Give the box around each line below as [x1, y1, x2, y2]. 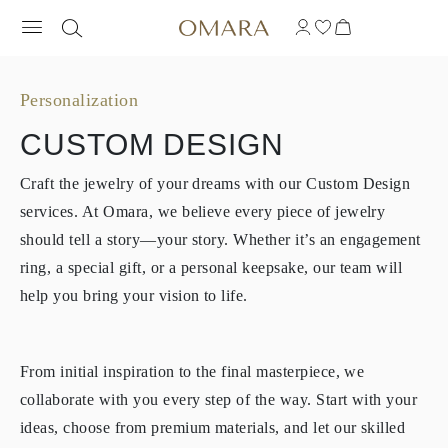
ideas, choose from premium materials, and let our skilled [20, 419, 406, 436]
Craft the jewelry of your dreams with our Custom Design [20, 175, 411, 192]
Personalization [20, 90, 139, 110]
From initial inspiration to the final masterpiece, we [20, 363, 365, 380]
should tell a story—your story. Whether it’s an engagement [20, 231, 421, 248]
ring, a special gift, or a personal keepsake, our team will [20, 259, 403, 276]
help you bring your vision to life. [20, 287, 248, 304]
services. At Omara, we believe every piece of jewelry [20, 203, 386, 220]
